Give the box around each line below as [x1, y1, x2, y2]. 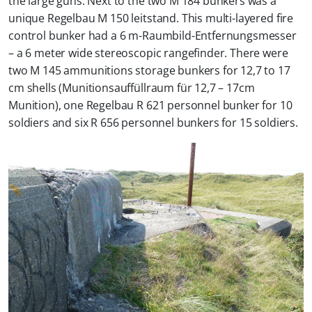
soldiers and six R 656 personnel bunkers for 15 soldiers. [8, 115, 298, 131]
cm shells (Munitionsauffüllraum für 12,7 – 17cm [8, 80, 255, 96]
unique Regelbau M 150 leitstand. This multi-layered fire [8, 10, 294, 26]
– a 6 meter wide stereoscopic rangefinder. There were [8, 45, 288, 61]
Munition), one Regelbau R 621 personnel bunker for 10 [8, 97, 292, 114]
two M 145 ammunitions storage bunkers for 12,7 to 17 [8, 63, 290, 79]
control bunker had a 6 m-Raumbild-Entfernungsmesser [8, 28, 297, 44]
